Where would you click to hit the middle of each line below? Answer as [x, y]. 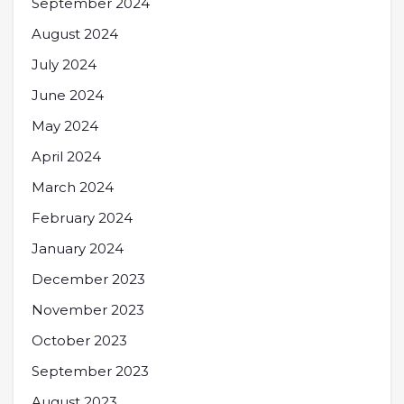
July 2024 [64, 64]
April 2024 [66, 156]
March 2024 [73, 187]
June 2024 [68, 95]
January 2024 [78, 248]
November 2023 [88, 310]
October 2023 [79, 340]
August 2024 [75, 34]
